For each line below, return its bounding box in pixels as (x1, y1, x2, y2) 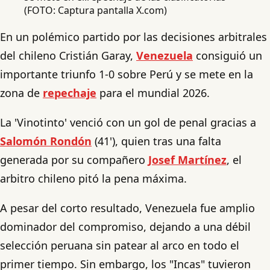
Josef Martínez (148, 152, 227, 167)
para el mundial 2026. (96, 85, 210, 100)
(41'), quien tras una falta (92, 133, 221, 148)
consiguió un (193, 48, 262, 63)
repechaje (43, 85, 96, 100)
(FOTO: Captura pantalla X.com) (24, 3, 167, 17)
